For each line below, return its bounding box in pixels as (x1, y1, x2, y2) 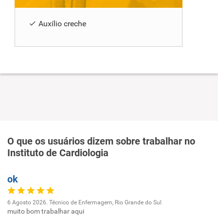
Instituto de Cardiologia (7, 146, 109, 159)
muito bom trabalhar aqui (7, 207, 84, 215)
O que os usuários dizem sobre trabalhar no (7, 135, 195, 147)
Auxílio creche (38, 18, 86, 28)
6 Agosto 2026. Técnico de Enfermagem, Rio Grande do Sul (7, 199, 162, 206)
